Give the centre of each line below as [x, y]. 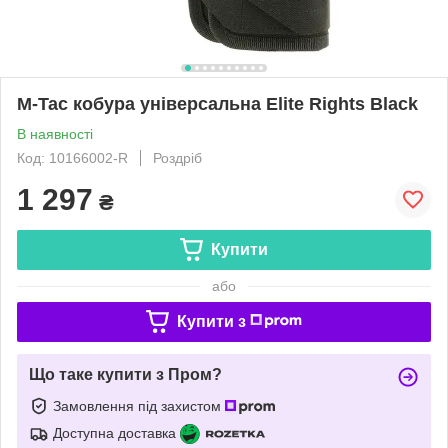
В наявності [55, 133]
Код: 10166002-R [72, 157]
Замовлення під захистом [139, 405]
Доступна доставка [114, 432]
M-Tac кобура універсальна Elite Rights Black [217, 103]
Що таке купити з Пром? [125, 374]
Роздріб [177, 157]
